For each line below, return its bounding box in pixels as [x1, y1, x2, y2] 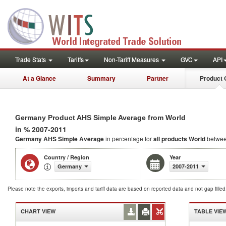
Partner [147, 74, 168, 83]
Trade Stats [15, 55, 47, 64]
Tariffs [68, 55, 84, 64]
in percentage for [105, 134, 153, 143]
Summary [87, 74, 116, 83]
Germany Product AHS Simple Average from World [15, 114, 186, 122]
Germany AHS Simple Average [15, 134, 105, 143]
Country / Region [44, 153, 89, 161]
